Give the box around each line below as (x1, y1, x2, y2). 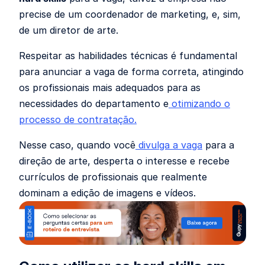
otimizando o (169, 98, 230, 110)
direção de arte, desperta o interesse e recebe (19, 155, 230, 167)
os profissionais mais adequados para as (19, 82, 201, 94)
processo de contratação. (19, 114, 137, 126)
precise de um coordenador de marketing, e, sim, (19, 8, 241, 21)
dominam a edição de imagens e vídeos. (19, 187, 196, 199)
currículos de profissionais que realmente (19, 171, 207, 183)
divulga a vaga (135, 139, 202, 151)
